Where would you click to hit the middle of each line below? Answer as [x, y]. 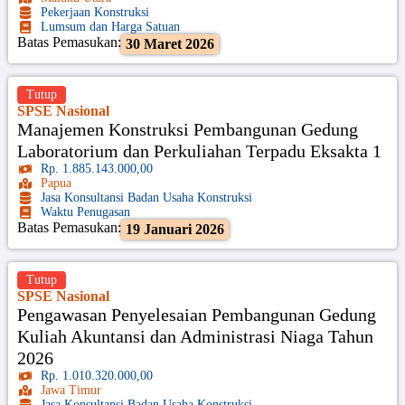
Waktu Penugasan [86, 212]
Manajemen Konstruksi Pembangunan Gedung [187, 129]
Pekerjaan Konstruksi [95, 12]
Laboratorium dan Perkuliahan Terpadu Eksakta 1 [199, 151]
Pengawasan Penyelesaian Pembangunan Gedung [196, 314]
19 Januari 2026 [174, 229]
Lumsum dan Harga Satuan [111, 26]
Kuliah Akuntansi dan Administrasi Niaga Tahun [195, 336]
